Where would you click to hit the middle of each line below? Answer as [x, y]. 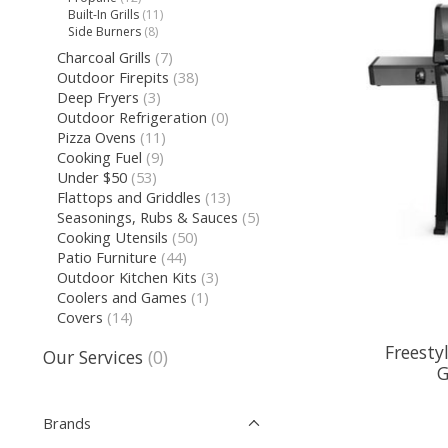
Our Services [93, 356]
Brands [67, 422]
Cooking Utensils [112, 237]
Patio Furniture [108, 257]
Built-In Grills [104, 14]
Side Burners [105, 31]
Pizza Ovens [96, 137]
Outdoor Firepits [112, 77]
